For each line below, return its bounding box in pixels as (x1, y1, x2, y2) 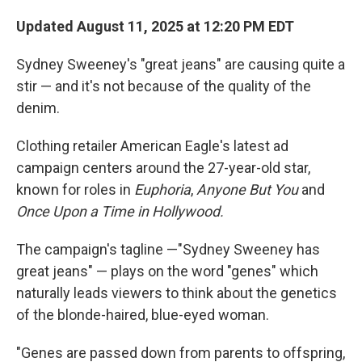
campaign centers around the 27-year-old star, (16, 159, 310, 176)
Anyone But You (196, 181, 301, 198)
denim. (16, 99, 60, 116)
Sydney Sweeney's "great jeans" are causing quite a (16, 56, 345, 73)
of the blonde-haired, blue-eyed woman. (16, 306, 269, 323)
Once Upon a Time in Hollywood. (16, 203, 224, 220)
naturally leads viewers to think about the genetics (16, 284, 337, 301)
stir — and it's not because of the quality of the (16, 78, 311, 95)
